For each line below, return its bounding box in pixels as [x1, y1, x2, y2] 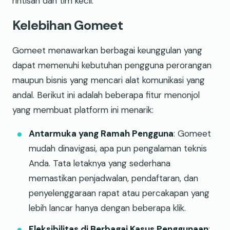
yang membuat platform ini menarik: [12, 104, 154, 116]
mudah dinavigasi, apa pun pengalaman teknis [29, 142, 207, 154]
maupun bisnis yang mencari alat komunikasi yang [12, 74, 205, 86]
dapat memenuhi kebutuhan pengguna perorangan [12, 59, 212, 71]
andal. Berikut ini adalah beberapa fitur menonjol [12, 89, 200, 101]
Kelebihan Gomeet [12, 16, 123, 34]
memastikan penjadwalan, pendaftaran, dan [29, 172, 198, 184]
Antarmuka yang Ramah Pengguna [29, 127, 174, 139]
